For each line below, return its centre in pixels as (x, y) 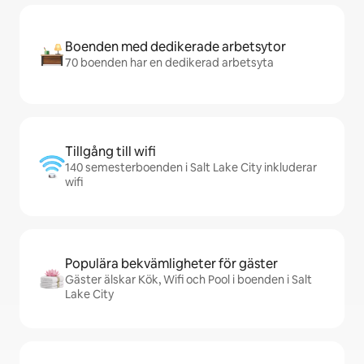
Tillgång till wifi (110, 152)
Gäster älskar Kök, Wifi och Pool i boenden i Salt (188, 279)
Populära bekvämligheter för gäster (171, 264)
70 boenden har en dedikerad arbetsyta (169, 63)
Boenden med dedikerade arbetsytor (175, 47)
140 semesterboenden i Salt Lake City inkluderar (191, 167)
